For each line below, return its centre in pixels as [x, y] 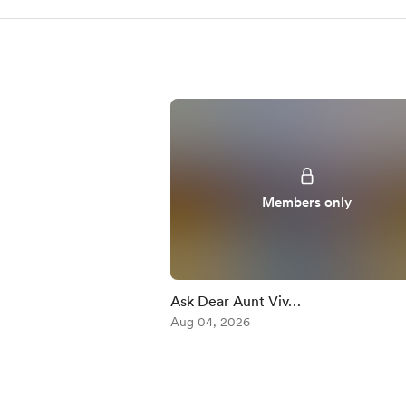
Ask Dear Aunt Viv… [236, 301]
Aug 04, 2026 [210, 322]
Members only [307, 202]
